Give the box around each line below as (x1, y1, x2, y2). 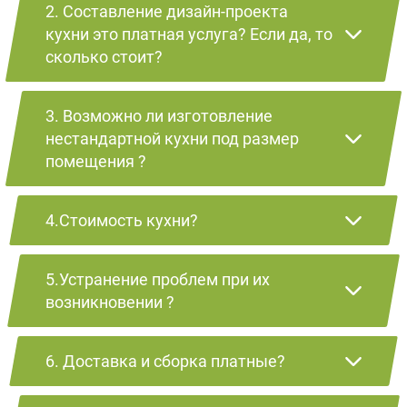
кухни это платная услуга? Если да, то (45, 24, 333, 44)
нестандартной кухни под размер (45, 128, 299, 148)
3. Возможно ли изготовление (45, 105, 273, 125)
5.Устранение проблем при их (45, 269, 270, 289)
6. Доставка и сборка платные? (45, 351, 285, 371)
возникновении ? (45, 292, 174, 312)
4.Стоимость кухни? (45, 210, 198, 230)
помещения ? (45, 151, 146, 171)
